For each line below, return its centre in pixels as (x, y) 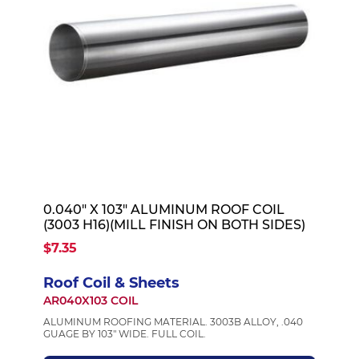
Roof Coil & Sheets (111, 283)
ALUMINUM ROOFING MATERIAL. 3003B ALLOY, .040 (173, 322)
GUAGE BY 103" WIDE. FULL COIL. (124, 334)
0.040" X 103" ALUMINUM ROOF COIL (163, 210)
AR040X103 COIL (90, 301)
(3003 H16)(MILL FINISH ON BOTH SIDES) (174, 225)
